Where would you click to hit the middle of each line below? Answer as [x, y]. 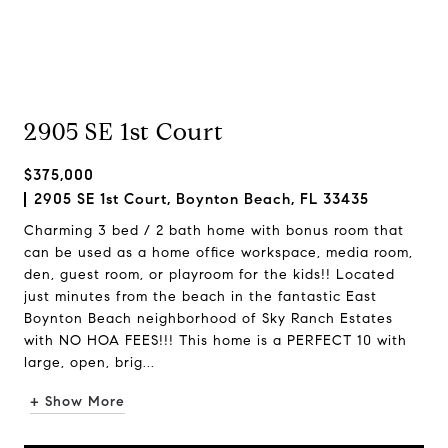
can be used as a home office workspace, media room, [218, 252]
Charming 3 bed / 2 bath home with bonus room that [214, 230]
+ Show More [77, 401]
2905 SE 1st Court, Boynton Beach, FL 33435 [201, 199]
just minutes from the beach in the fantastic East [200, 296]
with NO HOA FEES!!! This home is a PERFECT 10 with [215, 340]
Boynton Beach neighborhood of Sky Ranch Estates [208, 318]
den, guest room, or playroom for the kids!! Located [209, 274]
